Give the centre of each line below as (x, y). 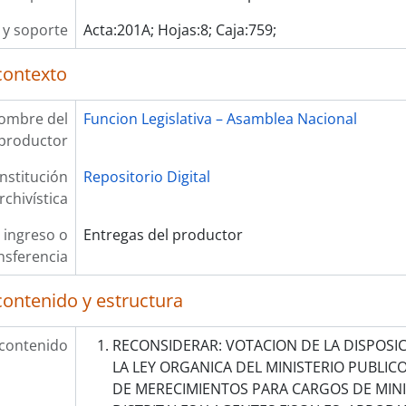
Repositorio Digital (146, 177)
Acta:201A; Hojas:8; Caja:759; (179, 30)
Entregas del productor (163, 235)
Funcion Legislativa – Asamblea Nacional (220, 119)
